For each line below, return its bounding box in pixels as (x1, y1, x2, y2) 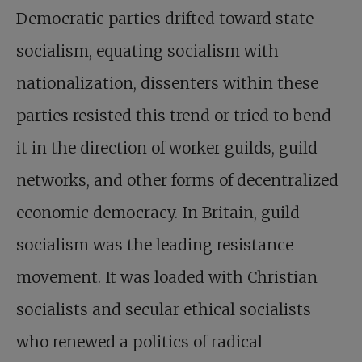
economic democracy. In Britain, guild (16, 203, 300, 222)
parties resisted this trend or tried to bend (16, 106, 331, 125)
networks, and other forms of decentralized (16, 170, 339, 190)
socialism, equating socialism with (16, 41, 279, 61)
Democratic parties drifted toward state (16, 9, 314, 28)
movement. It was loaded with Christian (16, 267, 318, 287)
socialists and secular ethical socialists (16, 300, 311, 319)
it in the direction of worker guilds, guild (16, 138, 318, 158)
